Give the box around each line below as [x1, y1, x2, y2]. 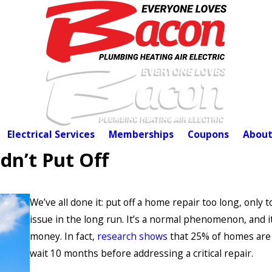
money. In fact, [30, 229, 97, 243]
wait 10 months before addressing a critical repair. [30, 246, 253, 260]
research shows [97, 229, 168, 243]
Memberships [108, 127, 174, 141]
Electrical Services [7, 127, 95, 141]
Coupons [187, 127, 229, 141]
